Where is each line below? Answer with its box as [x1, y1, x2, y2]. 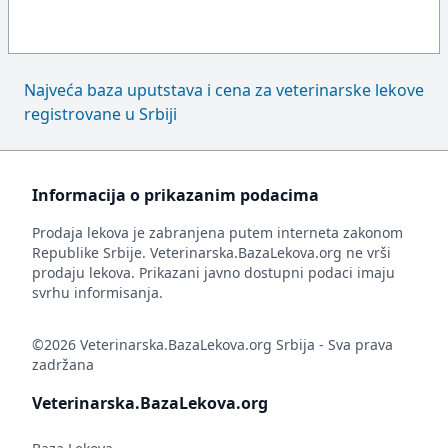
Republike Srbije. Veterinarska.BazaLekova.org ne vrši [32, 243, 391, 262]
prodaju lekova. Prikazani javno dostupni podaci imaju [32, 263, 395, 282]
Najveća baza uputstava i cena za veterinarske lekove [24, 79, 424, 101]
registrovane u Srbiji [24, 103, 177, 125]
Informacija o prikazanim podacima [32, 184, 319, 206]
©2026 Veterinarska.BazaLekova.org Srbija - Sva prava [32, 335, 393, 354]
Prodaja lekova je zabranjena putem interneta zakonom [32, 223, 403, 242]
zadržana [32, 355, 94, 374]
